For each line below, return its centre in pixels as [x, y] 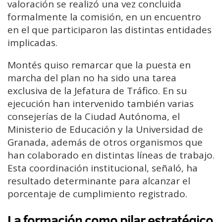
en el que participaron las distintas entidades [110, 29]
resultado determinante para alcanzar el [99, 181]
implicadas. [32, 42]
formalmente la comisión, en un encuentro [104, 17]
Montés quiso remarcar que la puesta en [99, 65]
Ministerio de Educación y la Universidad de [105, 129]
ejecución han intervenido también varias [101, 103]
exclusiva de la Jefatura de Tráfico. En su [97, 90]
